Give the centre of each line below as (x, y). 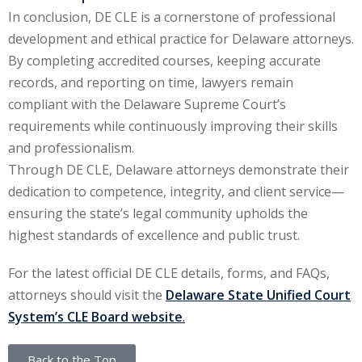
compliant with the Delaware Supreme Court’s (147, 105)
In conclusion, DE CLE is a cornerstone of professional (172, 17)
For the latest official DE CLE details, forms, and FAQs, (169, 274)
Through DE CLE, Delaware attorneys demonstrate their (179, 170)
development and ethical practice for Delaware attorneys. (181, 39)
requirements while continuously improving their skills (173, 126)
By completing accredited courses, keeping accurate (164, 61)
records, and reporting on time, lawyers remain (151, 83)
